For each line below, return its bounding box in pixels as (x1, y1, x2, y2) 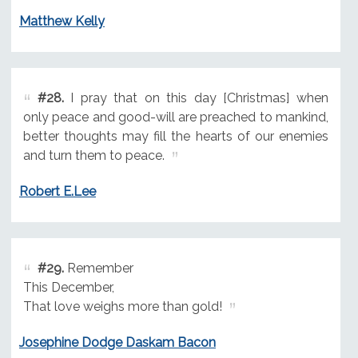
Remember (63, 260, 133, 276)
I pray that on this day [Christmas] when (63, 90, 328, 106)
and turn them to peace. (22, 148, 165, 164)
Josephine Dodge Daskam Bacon (18, 334, 216, 350)
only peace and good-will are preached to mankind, (22, 109, 328, 125)
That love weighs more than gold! (22, 298, 222, 314)
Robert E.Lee (18, 183, 96, 199)
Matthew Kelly (18, 14, 105, 30)
